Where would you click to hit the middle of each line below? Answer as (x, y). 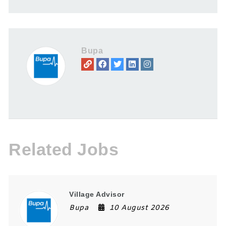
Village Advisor (97, 194)
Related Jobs (64, 149)
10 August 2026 (139, 208)
